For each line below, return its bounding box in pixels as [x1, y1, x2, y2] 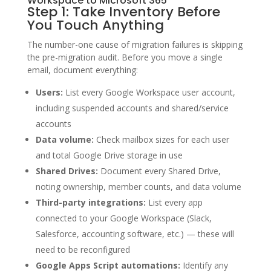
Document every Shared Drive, [97, 165, 221, 177]
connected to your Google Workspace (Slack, [35, 212, 212, 224]
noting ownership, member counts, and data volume [35, 180, 241, 192]
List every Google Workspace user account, [62, 86, 235, 98]
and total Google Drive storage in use [35, 149, 183, 161]
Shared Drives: [35, 165, 98, 177]
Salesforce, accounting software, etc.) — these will [35, 227, 234, 240]
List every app [145, 196, 203, 208]
